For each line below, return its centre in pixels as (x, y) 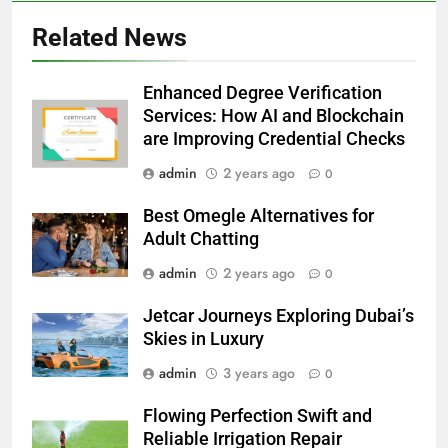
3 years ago (259, 373)
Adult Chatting (201, 239)
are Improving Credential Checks (274, 139)
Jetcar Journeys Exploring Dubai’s (278, 316)
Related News (109, 38)
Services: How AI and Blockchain (273, 116)
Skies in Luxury (203, 339)
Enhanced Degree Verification (262, 93)
